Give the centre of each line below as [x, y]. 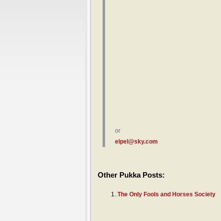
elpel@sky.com [136, 142]
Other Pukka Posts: [131, 175]
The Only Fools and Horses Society [166, 195]
